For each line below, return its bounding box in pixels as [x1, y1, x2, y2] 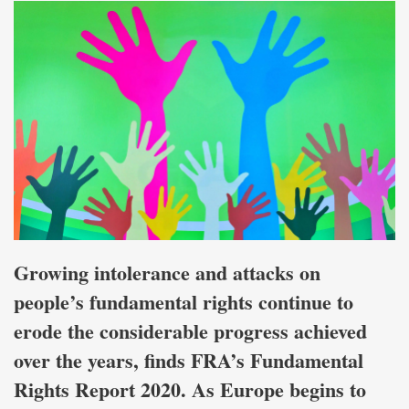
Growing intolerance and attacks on [14, 257, 320, 288]
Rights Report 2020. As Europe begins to [14, 373, 366, 404]
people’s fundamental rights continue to [14, 286, 353, 317]
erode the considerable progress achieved [14, 315, 367, 346]
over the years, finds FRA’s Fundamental [14, 344, 363, 375]
